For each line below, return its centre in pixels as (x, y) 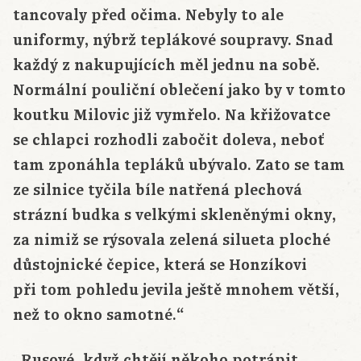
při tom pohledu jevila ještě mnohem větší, (176, 290)
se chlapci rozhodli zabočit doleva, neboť (169, 141)
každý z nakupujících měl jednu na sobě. (166, 66)
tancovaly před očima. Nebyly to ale (148, 16)
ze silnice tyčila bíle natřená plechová (158, 191)
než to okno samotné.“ (99, 315)
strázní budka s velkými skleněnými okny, (174, 216)
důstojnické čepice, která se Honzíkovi (160, 266)
